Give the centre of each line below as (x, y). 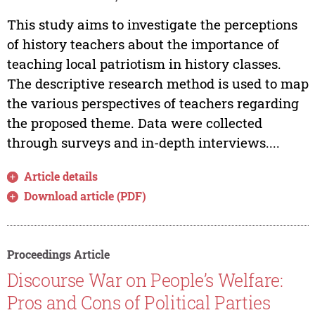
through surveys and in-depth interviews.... (143, 142)
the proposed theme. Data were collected (134, 122)
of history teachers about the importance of (143, 44)
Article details (61, 176)
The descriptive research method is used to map (157, 83)
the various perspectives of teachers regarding (153, 103)
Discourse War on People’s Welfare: (145, 281)
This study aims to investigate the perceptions (152, 24)
